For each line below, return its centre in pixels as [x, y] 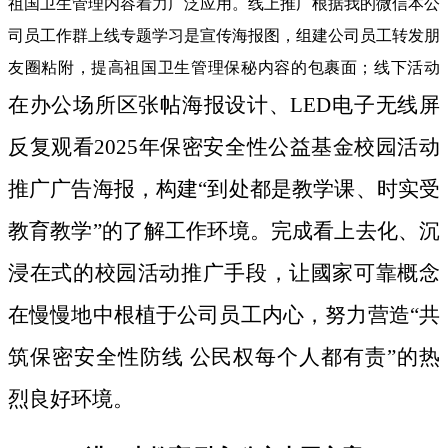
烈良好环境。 [71, 399]
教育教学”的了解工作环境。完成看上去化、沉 [224, 231]
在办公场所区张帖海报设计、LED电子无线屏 [224, 105]
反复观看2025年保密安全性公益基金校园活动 [224, 147]
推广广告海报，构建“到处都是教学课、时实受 [224, 189]
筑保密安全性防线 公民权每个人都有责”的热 [224, 357]
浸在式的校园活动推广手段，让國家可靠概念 [224, 273]
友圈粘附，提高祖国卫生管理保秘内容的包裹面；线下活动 [224, 68]
